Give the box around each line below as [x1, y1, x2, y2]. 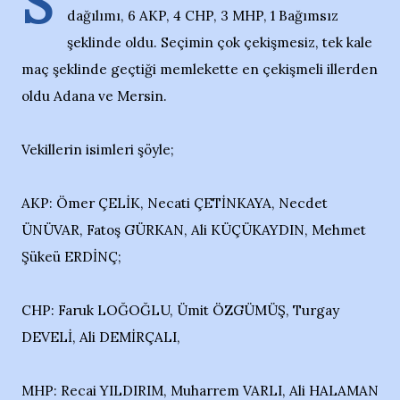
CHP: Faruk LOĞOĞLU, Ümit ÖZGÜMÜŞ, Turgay [21, 302, 339, 319]
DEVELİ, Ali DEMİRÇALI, [21, 329, 180, 346]
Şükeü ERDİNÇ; [21, 248, 121, 265]
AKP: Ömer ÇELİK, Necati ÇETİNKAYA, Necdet [21, 195, 328, 212]
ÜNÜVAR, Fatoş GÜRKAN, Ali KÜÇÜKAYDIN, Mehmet [21, 221, 366, 238]
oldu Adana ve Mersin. [21, 87, 167, 104]
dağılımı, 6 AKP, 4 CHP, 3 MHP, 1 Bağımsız [67, 7, 338, 24]
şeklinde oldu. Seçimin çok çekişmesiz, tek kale [67, 34, 372, 51]
